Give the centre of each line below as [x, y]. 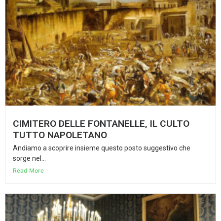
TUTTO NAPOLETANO [60, 135]
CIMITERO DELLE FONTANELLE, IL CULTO [101, 123]
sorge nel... [29, 158]
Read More [28, 170]
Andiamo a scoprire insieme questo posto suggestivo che [102, 148]
